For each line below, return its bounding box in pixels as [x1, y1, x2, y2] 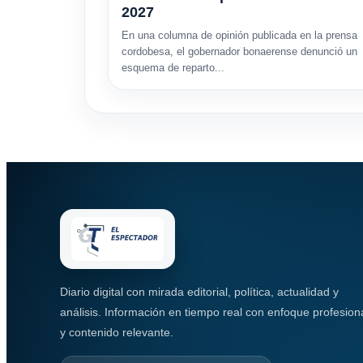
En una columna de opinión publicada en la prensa [122, 28, 357, 41]
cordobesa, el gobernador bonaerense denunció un [122, 45, 357, 58]
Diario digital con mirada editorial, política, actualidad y [60, 284, 339, 298]
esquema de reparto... [122, 61, 224, 74]
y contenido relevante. [60, 325, 173, 339]
